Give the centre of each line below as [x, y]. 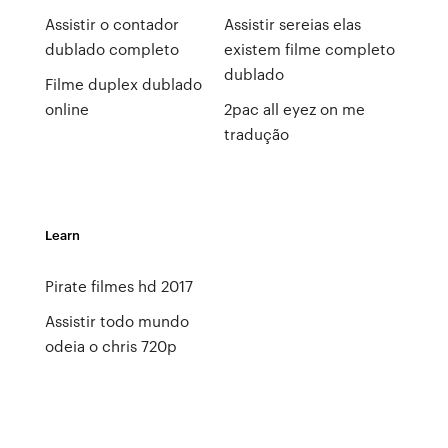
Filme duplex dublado [123, 84]
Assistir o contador [111, 24]
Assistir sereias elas [292, 24]
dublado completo [111, 49]
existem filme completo [309, 49]
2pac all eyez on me [294, 109]
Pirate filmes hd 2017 [118, 286]
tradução [256, 134]
